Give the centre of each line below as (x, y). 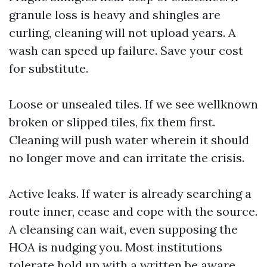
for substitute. (49, 68)
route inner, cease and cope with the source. (133, 211)
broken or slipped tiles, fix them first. (112, 122)
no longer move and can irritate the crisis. (127, 158)
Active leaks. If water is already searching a (130, 193)
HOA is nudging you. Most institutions (116, 247)
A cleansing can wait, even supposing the (123, 229)
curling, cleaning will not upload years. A (122, 32)
